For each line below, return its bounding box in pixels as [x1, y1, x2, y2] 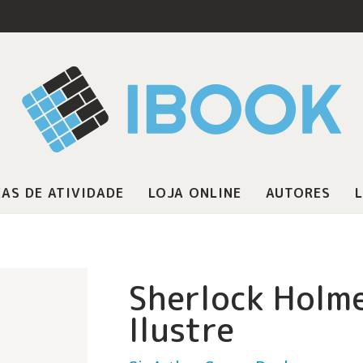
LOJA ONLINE [147, 184, 241, 202]
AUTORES [265, 184, 331, 202]
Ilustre [128, 306, 234, 352]
